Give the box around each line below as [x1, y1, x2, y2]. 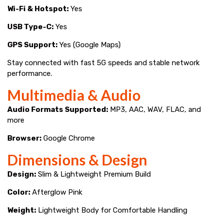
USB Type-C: [7, 22, 54, 31]
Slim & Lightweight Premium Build [36, 169, 151, 179]
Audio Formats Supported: [7, 105, 108, 114]
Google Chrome [41, 133, 95, 143]
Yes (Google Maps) [57, 40, 121, 49]
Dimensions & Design [7, 150, 147, 168]
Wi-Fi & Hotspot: [7, 4, 69, 13]
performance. [7, 69, 52, 78]
